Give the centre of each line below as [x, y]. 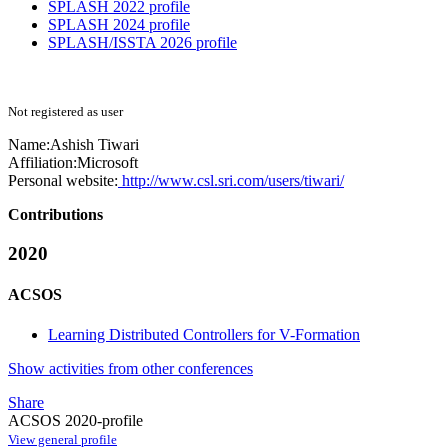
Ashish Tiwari [94, 145]
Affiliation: [42, 163]
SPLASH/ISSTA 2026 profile [142, 43]
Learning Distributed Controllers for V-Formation [204, 334]
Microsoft [107, 163]
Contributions [55, 215]
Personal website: [63, 181]
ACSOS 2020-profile [75, 420]
